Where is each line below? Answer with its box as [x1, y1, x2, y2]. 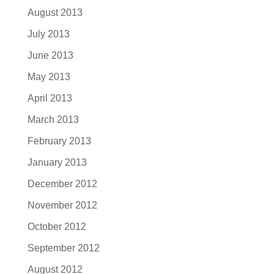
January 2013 [27, 157, 87, 168]
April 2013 [27, 93, 72, 103]
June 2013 [27, 50, 73, 61]
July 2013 [27, 29, 70, 39]
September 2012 [27, 243, 100, 253]
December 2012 [27, 179, 97, 189]
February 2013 [27, 136, 91, 146]
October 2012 [27, 221, 86, 232]
